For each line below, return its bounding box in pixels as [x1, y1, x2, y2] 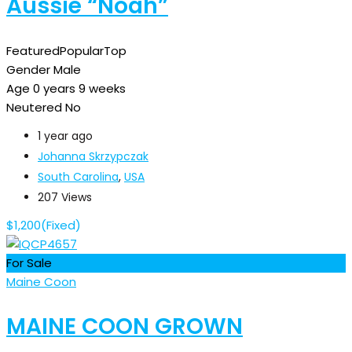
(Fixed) [41, 216, 81, 233]
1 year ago [38, 127, 93, 144]
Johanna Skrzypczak [38, 148, 148, 164]
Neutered [6, 98, 62, 115]
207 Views [38, 189, 92, 205]
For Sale [6, 254, 52, 271]
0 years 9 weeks [33, 79, 126, 97]
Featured [6, 42, 60, 59]
